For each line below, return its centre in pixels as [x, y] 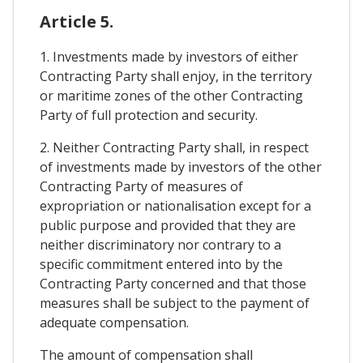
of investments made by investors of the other [181, 167]
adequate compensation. [114, 322]
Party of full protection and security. [149, 115]
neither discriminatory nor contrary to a [160, 244]
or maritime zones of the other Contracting [171, 95]
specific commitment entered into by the [161, 264]
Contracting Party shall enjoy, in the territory [176, 76]
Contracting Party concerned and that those [173, 283]
